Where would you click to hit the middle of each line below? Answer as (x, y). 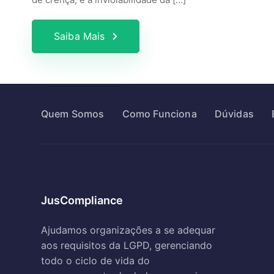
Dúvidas (234, 114)
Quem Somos (73, 114)
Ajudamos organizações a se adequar (128, 230)
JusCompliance (82, 200)
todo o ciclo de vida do (95, 261)
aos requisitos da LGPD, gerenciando (127, 245)
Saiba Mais (80, 36)
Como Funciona (159, 114)
